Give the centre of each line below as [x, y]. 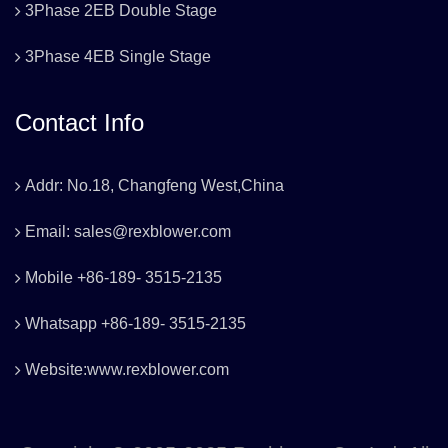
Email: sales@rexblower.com [128, 232]
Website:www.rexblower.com [127, 370]
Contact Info [79, 123]
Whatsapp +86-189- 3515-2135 [135, 324]
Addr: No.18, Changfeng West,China [154, 186]
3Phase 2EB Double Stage [121, 11]
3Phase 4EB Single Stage [118, 57]
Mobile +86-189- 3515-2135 [123, 278]
